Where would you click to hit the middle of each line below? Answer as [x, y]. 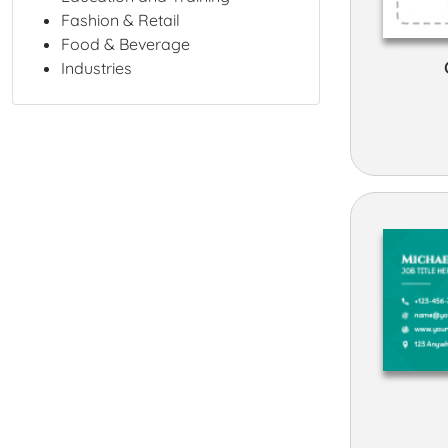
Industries [96, 68]
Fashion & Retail [120, 20]
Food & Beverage [125, 44]
